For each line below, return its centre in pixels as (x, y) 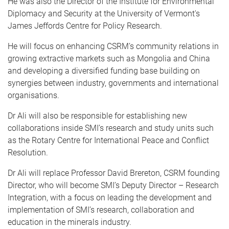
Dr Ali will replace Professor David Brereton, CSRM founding (114, 173)
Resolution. (28, 153)
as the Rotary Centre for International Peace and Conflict (108, 140)
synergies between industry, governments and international (113, 83)
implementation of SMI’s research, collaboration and (101, 210)
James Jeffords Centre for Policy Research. (85, 26)
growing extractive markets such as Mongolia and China (109, 59)
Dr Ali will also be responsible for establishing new (97, 116)
